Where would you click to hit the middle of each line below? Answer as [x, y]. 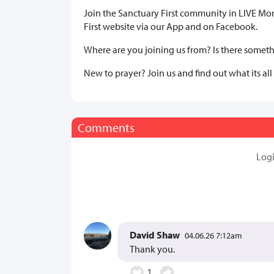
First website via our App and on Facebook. [171, 26]
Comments [106, 128]
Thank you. [152, 249]
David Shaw [155, 235]
